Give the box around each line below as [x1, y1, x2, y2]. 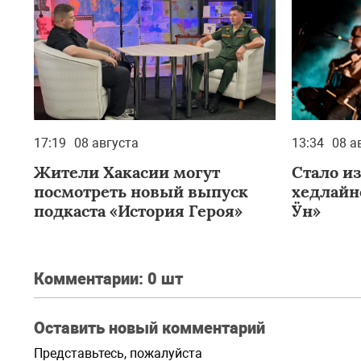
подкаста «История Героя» [34, 201, 243, 221]
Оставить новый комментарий [34, 318, 265, 338]
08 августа [74, 135, 139, 151]
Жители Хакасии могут [34, 162, 220, 182]
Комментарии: [34, 269, 147, 288]
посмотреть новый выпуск [34, 181, 248, 201]
